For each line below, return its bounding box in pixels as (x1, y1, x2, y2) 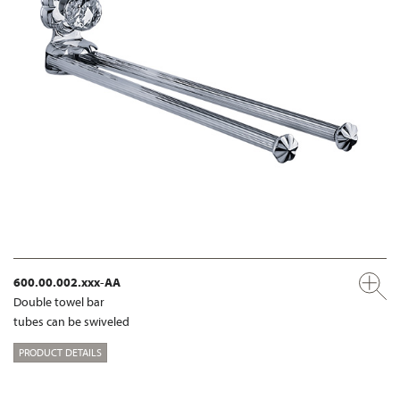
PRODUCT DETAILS (19, 345, 102, 359)
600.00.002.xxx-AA (13, 274, 121, 291)
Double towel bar (13, 294, 104, 311)
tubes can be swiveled (13, 313, 129, 330)
